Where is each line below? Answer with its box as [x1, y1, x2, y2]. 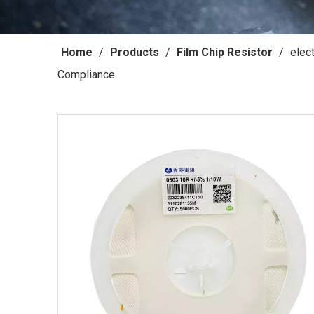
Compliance [57, 68, 115, 81]
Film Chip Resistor [177, 46, 273, 59]
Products [110, 46, 159, 59]
